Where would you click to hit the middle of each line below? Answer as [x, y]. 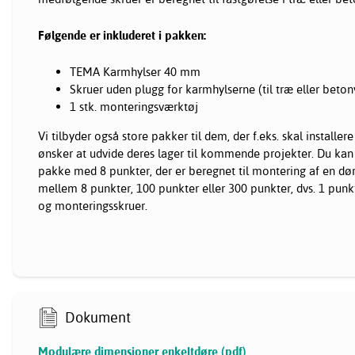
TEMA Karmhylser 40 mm [135, 72]
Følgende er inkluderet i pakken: [122, 36]
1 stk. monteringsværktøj [134, 107]
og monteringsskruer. [93, 206]
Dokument [98, 317]
